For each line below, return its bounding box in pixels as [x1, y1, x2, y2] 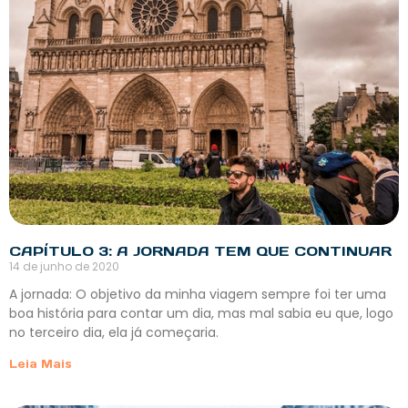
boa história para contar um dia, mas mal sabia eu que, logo [9, 304, 393, 323]
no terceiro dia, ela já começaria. [9, 323, 219, 342]
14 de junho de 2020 [9, 259, 119, 275]
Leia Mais [9, 357, 72, 372]
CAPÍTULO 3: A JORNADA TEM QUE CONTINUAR [9, 242, 392, 260]
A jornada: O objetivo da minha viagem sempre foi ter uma [9, 285, 386, 304]
